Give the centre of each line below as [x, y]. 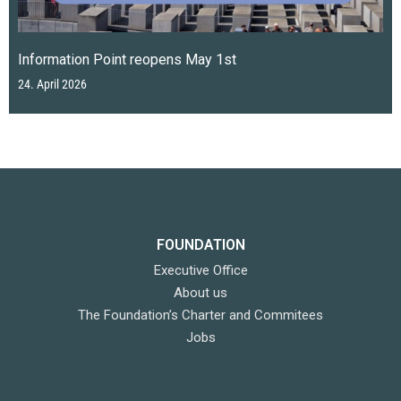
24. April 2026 [52, 84]
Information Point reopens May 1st [127, 59]
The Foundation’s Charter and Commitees [200, 315]
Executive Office [200, 270]
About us [200, 292]
